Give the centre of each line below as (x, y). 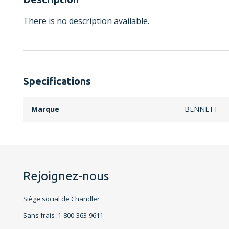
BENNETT (201, 109)
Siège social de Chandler (61, 199)
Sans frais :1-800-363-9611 (63, 215)
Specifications (57, 81)
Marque (45, 109)
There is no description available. (86, 21)
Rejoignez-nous (66, 176)
